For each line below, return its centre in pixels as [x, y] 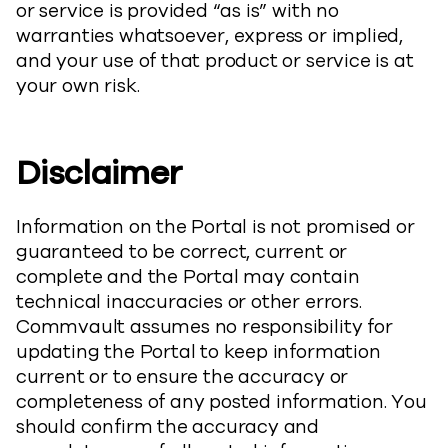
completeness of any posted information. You [221, 402]
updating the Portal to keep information [198, 352]
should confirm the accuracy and [168, 427]
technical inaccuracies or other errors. [189, 302]
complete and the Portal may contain [188, 277]
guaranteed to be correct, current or [182, 252]
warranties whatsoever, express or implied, [210, 36]
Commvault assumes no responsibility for [204, 327]
